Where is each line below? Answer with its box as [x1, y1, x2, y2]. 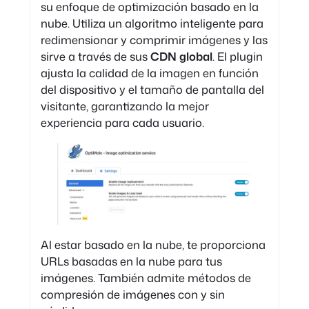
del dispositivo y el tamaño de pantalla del [40, 81, 264, 98]
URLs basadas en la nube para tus [40, 252, 222, 269]
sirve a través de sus [40, 48, 150, 65]
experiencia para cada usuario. [40, 114, 204, 131]
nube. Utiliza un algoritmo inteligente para [40, 15, 263, 32]
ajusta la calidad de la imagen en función [40, 65, 259, 81]
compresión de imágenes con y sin [40, 286, 225, 302]
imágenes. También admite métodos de [40, 269, 251, 286]
